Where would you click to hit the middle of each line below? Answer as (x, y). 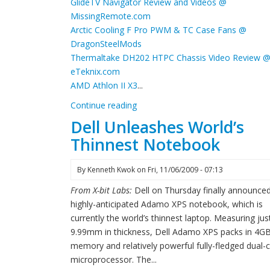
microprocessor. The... (114, 259)
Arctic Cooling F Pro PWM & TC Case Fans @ (159, 30)
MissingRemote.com (111, 16)
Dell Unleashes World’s (157, 127)
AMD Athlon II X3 (104, 85)
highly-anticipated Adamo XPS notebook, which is (167, 204)
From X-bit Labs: (102, 190)
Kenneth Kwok (111, 170)
